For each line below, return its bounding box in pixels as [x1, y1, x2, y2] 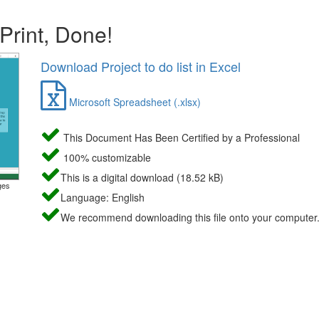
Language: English [60, 190, 145, 204]
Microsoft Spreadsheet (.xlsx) [66, 95, 201, 109]
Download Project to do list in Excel [40, 57, 241, 75]
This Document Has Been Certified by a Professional [60, 130, 300, 145]
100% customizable [60, 150, 151, 164]
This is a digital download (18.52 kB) [60, 170, 224, 184]
